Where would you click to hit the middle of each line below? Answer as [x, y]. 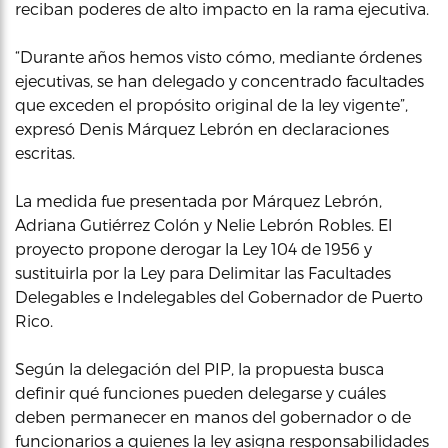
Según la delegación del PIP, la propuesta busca [199, 368]
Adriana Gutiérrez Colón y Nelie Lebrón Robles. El [203, 224]
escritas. [45, 152]
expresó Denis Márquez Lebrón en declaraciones [202, 128]
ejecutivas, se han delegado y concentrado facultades [219, 80]
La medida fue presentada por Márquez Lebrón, [198, 200]
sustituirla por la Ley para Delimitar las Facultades [203, 272]
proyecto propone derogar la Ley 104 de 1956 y [193, 248]
